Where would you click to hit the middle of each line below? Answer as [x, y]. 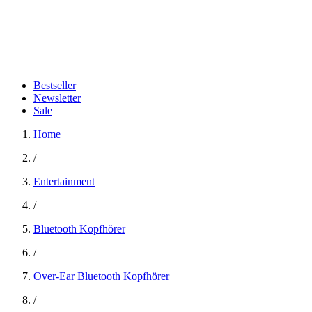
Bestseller [55, 85]
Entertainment [64, 181]
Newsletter [57, 98]
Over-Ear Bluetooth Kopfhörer [101, 276]
